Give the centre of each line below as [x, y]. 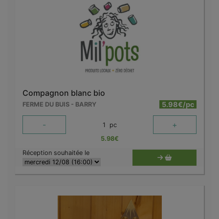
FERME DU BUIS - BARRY [59, 105]
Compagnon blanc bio [64, 93]
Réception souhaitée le [56, 153]
